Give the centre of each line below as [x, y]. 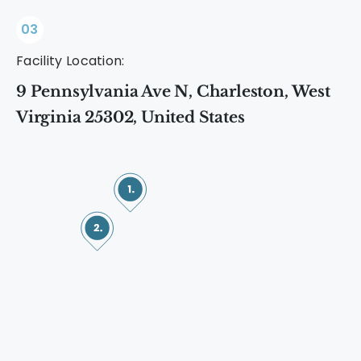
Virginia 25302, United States [131, 118]
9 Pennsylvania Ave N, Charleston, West [173, 92]
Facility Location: [71, 61]
